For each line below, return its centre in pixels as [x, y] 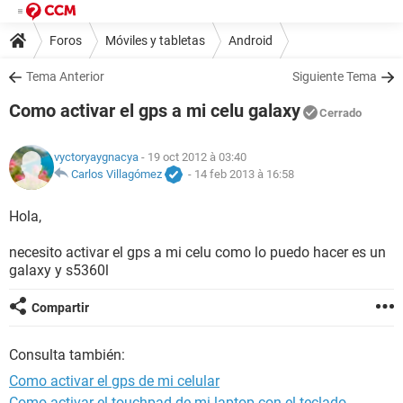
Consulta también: [67, 355]
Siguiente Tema [335, 76]
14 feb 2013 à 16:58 [244, 175]
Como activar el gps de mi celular [114, 381]
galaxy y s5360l [59, 270]
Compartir [60, 308]
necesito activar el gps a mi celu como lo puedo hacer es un [197, 252]
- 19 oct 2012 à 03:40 [193, 157]
